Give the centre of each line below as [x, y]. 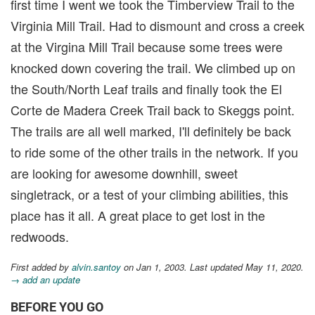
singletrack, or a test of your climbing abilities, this [149, 194]
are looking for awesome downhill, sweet [124, 173]
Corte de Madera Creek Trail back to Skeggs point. [153, 109]
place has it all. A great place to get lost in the [138, 215]
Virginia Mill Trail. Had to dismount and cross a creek [157, 25]
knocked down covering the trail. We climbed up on [153, 67]
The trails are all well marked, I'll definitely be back [151, 130]
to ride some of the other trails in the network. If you [154, 152]
